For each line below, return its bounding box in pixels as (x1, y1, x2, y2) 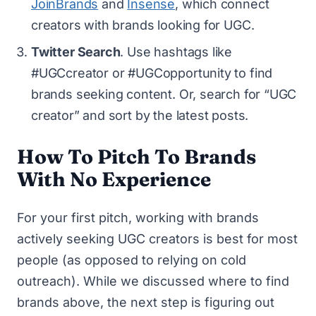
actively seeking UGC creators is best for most (17, 231, 298, 246)
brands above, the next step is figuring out (17, 294, 274, 310)
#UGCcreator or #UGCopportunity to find (31, 65, 273, 80)
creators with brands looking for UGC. (31, 17, 255, 32)
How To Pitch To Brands (17, 144, 256, 169)
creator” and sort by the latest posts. (31, 107, 249, 123)
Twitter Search (31, 44, 121, 59)
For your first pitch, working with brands (17, 209, 259, 225)
